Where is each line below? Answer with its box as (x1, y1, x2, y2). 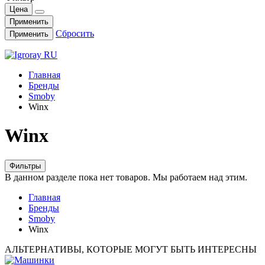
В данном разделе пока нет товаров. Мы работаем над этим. (5, 172, 247, 182)
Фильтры (9, 161, 41, 170)
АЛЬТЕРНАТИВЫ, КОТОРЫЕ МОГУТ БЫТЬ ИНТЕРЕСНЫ (5, 244, 257, 254)
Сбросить (56, 28, 94, 38)
